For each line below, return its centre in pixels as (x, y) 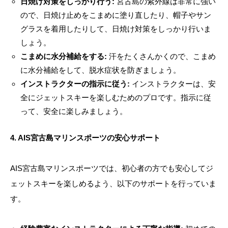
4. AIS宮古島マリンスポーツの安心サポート (85, 137)
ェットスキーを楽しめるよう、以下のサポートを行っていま (113, 183)
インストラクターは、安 (173, 83)
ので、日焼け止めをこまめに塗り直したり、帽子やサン (116, 15)
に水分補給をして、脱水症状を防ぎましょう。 (100, 70)
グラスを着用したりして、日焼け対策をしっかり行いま (116, 28)
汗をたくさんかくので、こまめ (161, 56)
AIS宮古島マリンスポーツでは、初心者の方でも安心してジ (112, 168)
